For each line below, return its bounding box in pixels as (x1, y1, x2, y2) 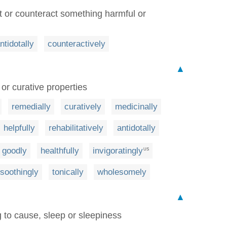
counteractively (48, 39, 105, 49)
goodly (2, 146, 27, 156)
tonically (52, 167, 84, 177)
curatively (64, 101, 101, 111)
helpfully (4, 123, 35, 133)
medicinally (115, 101, 158, 111)
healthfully (41, 146, 79, 156)
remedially (12, 101, 51, 111)
